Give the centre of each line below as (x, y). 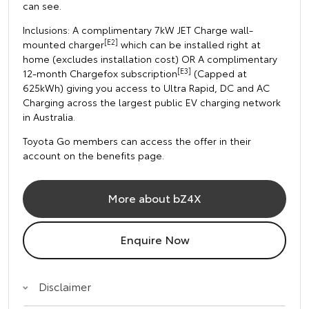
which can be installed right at (189, 44)
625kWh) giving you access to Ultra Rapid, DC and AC (146, 88)
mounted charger (63, 44)
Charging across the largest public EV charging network (152, 102)
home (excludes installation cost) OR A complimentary (150, 59)
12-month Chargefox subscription (100, 73)
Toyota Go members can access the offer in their (137, 141)
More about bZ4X (154, 198)
